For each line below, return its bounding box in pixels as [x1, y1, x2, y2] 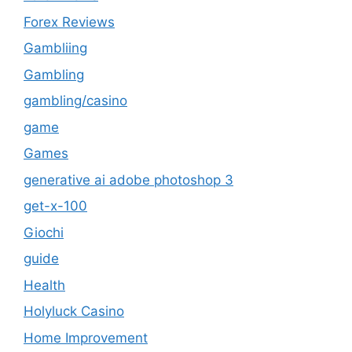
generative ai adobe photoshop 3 [24, 171, 233, 188]
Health [24, 277, 65, 293]
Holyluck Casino [24, 303, 124, 320]
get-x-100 [24, 198, 87, 214]
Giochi [24, 224, 64, 240]
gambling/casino [24, 93, 127, 109]
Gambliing [24, 40, 87, 57]
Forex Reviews [24, 13, 115, 30]
